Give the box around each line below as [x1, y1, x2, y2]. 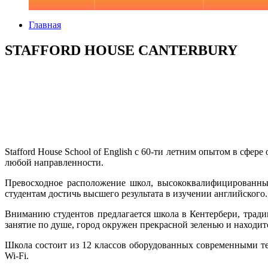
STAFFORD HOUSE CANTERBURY [5, 42, 237, 58]
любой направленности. [5, 157, 103, 167]
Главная [29, 20, 61, 31]
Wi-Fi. [5, 250, 29, 261]
